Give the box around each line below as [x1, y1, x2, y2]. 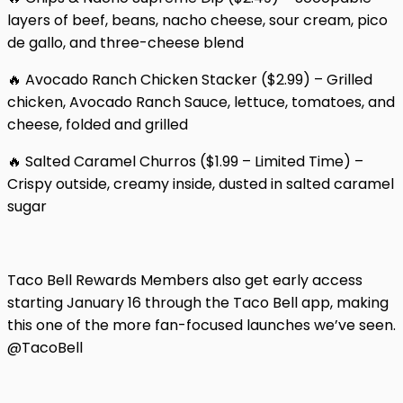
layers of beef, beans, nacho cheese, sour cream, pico [7, 9, 388, 31]
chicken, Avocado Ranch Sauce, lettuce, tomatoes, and [7, 91, 395, 112]
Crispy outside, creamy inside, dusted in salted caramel [7, 173, 394, 194]
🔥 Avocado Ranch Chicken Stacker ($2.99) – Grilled [7, 68, 372, 90]
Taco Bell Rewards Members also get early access [7, 269, 363, 291]
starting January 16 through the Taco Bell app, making [7, 291, 389, 313]
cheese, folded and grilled [7, 113, 188, 135]
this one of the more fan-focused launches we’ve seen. [7, 314, 396, 336]
